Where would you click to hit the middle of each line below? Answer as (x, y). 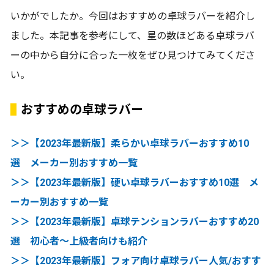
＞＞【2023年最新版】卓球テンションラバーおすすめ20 (135, 222)
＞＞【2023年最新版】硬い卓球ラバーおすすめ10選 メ (135, 183)
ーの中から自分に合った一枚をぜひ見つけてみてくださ (133, 56)
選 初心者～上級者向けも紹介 (79, 242)
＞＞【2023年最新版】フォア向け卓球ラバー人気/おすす (136, 261)
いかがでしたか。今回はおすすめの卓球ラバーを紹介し (133, 17)
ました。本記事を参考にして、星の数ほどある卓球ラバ (132, 36)
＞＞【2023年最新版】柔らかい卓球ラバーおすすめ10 (130, 144)
